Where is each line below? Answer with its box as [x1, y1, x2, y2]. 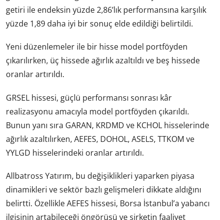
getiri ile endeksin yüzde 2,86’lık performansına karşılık [6, 4, 206, 16]
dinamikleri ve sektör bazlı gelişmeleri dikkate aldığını [6, 184, 201, 195]
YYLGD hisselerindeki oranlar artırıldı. [6, 147, 144, 158]
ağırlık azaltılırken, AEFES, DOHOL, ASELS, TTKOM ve [6, 133, 194, 144]
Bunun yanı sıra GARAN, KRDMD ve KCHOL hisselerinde [6, 119, 209, 131]
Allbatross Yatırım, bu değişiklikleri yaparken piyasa [6, 170, 194, 181]
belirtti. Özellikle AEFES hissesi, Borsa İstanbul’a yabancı [6, 197, 210, 209]
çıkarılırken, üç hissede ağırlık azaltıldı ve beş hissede [6, 55, 200, 66]
